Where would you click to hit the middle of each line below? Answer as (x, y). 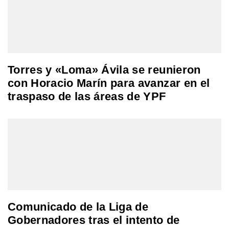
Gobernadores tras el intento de (94, 220)
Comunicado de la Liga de (78, 207)
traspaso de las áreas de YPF (87, 97)
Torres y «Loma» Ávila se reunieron (104, 70)
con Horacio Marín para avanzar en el (109, 83)
